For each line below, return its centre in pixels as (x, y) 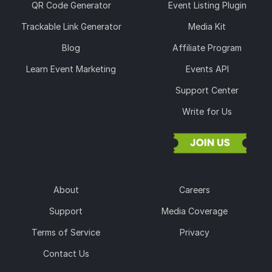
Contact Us (66, 253)
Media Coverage (195, 211)
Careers (195, 189)
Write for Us (207, 111)
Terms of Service (66, 232)
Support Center (207, 90)
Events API (207, 69)
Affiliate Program (207, 47)
